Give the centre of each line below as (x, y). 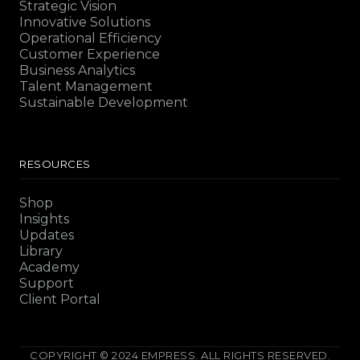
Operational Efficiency (90, 38)
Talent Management (86, 86)
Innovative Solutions (85, 22)
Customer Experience (90, 54)
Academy (49, 267)
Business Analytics (77, 70)
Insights (44, 219)
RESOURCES (55, 164)
